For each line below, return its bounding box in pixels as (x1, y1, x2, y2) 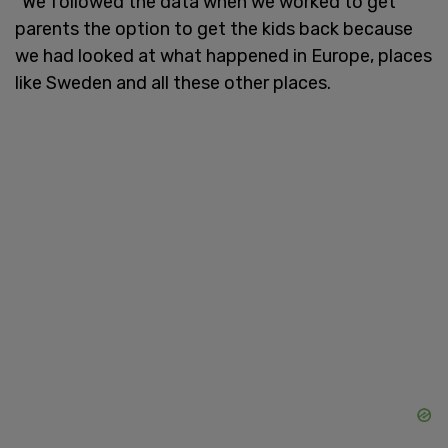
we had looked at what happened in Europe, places (15, 44, 432, 67)
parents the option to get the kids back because (15, 17, 413, 40)
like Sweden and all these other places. (15, 71, 331, 94)
